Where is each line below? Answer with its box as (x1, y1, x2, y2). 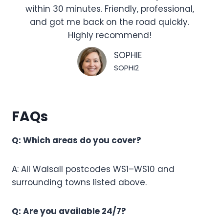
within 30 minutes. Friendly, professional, (25, 2, 194, 15)
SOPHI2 (114, 63, 139, 73)
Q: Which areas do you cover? (12, 134, 141, 146)
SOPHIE (114, 49, 142, 62)
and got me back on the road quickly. (30, 16, 189, 28)
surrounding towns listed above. (12, 176, 147, 188)
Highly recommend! (67, 29, 152, 41)
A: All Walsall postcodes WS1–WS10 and (12, 163, 175, 175)
